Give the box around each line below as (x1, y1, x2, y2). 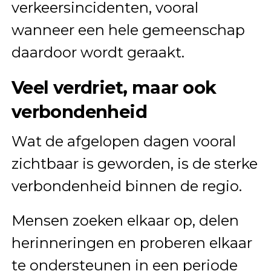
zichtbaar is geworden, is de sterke (11, 154, 258, 172)
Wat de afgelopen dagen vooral (11, 132, 236, 150)
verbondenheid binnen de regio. (11, 177, 242, 195)
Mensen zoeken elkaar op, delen (11, 211, 239, 229)
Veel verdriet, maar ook (11, 76, 217, 98)
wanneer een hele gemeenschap (11, 21, 245, 39)
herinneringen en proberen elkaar (11, 233, 252, 252)
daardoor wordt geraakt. (11, 43, 184, 61)
